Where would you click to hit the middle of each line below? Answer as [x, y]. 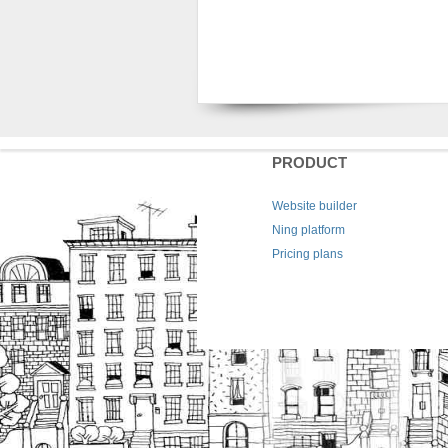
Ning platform [308, 230]
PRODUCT [309, 163]
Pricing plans [307, 254]
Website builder [314, 206]
